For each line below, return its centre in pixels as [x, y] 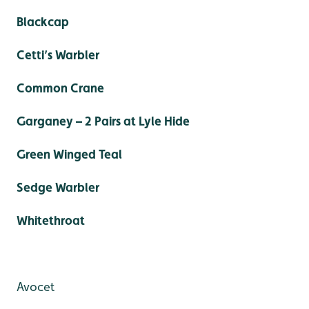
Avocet [36, 287]
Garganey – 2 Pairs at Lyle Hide [103, 121]
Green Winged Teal [69, 154]
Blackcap [43, 22]
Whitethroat [51, 221]
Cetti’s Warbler [58, 55]
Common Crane [60, 88]
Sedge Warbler [58, 188]
